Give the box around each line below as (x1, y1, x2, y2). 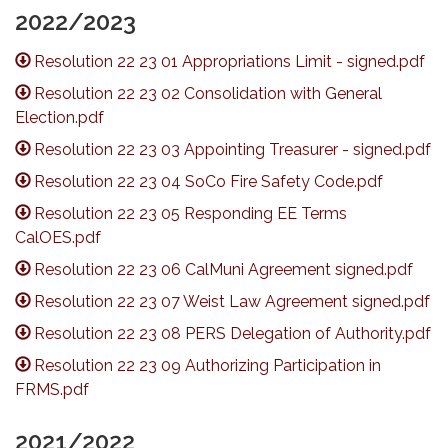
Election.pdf (15, 107, 104, 127)
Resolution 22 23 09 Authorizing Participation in (34, 355, 382, 375)
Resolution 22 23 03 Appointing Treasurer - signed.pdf (34, 139, 432, 159)
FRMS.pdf (15, 379, 89, 399)
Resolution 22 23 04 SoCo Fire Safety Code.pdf (34, 171, 384, 191)
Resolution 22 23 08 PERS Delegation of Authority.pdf (34, 323, 432, 343)
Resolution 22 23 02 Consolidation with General (34, 83, 383, 103)
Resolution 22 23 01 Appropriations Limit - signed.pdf (34, 51, 426, 71)
